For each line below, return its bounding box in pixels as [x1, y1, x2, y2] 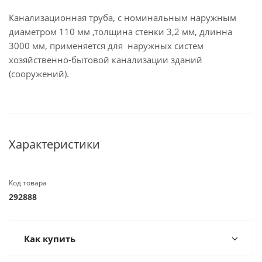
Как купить [24, 232, 75, 244]
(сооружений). [9, 67, 69, 80]
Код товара [9, 177, 47, 188]
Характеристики [9, 136, 100, 152]
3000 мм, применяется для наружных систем [9, 39, 204, 51]
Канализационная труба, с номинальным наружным [9, 11, 236, 23]
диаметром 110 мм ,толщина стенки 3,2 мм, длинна [9, 25, 232, 37]
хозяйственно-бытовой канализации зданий [9, 53, 202, 65]
